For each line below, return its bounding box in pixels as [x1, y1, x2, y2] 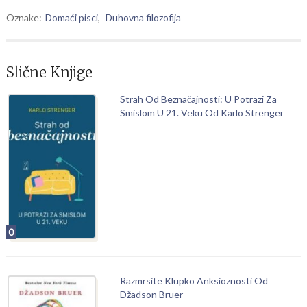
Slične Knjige [5, 64, 93, 81]
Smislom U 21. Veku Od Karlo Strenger [119, 107, 284, 119]
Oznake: [5, 12, 42, 23]
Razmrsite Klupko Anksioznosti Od [119, 274, 268, 286]
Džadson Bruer [119, 288, 183, 300]
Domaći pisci [45, 12, 98, 23]
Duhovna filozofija [105, 12, 181, 23]
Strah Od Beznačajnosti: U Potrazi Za [119, 93, 277, 105]
